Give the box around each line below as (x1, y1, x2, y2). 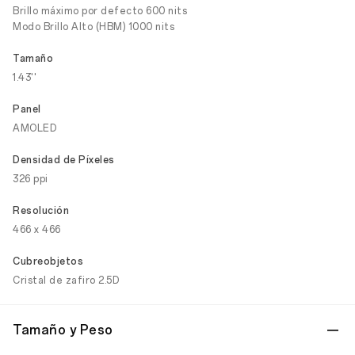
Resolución (13, 205, 69, 216)
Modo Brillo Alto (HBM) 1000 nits (13, 21, 174, 32)
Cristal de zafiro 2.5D (13, 275, 119, 286)
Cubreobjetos (13, 256, 83, 267)
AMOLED (13, 123, 56, 134)
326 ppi (13, 174, 48, 185)
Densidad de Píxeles (13, 155, 115, 166)
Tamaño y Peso (13, 323, 113, 338)
